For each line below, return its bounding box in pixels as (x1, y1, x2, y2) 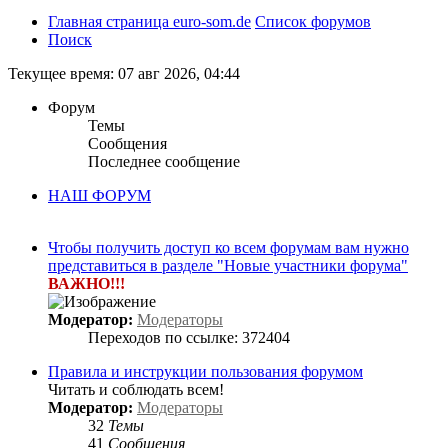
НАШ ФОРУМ (48, 186, 151, 204)
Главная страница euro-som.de (48, 12, 251, 30)
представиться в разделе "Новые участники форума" (48, 256, 408, 274)
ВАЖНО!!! (48, 274, 125, 292)
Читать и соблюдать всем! (48, 380, 224, 398)
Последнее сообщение (88, 152, 240, 170)
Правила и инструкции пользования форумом (48, 362, 363, 380)
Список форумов (255, 12, 371, 30)
